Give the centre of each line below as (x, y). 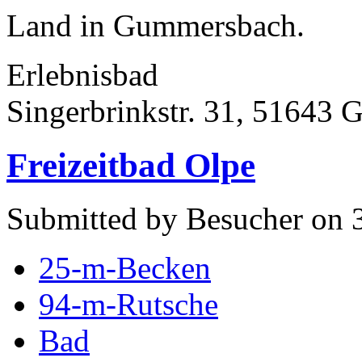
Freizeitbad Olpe (131, 165)
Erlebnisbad (82, 74)
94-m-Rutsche (128, 305)
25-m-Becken (125, 268)
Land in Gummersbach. (156, 25)
